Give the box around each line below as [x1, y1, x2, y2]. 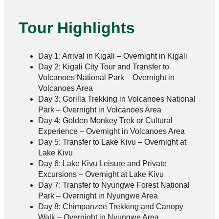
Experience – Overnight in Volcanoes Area [38, 127, 185, 135]
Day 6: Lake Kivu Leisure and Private [38, 159, 167, 168]
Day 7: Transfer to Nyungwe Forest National [38, 180, 190, 189]
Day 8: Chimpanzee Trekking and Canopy [38, 202, 184, 211]
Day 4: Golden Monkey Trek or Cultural [38, 116, 173, 125]
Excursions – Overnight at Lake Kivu [38, 170, 164, 178]
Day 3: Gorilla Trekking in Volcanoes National [38, 94, 196, 103]
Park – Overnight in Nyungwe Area [38, 191, 158, 200]
